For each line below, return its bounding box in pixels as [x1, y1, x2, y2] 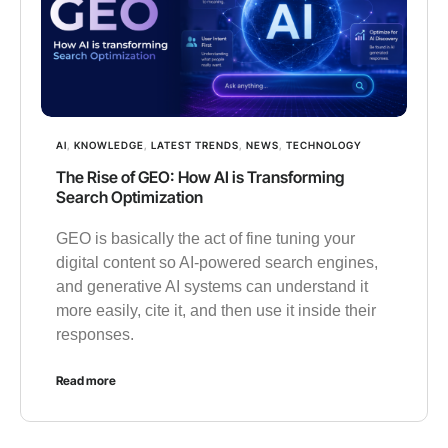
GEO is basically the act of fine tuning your [56, 229, 355, 247]
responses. [56, 325, 134, 343]
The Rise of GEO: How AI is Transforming [56, 166, 344, 187]
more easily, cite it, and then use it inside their [56, 301, 376, 319]
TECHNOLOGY [286, 138, 362, 151]
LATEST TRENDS [151, 138, 239, 151]
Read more [56, 372, 116, 388]
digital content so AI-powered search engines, [56, 253, 378, 271]
